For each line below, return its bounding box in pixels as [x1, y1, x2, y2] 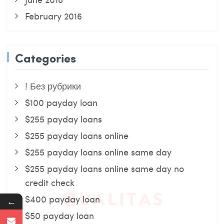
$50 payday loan [25, 209, 94, 221]
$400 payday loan [25, 192, 100, 205]
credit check [25, 176, 74, 188]
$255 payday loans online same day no [25, 162, 184, 174]
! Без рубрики [25, 79, 81, 92]
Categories [15, 49, 76, 66]
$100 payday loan [25, 96, 97, 108]
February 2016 [25, 9, 82, 22]
